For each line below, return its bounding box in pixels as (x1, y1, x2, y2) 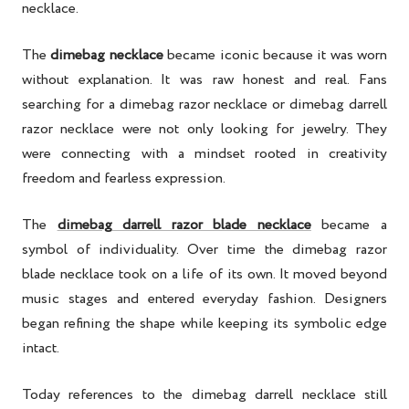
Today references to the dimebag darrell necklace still (22, 384, 387, 406)
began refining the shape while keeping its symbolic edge (22, 313, 387, 335)
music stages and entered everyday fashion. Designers (22, 288, 387, 310)
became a (310, 215, 388, 236)
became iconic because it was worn (163, 45, 387, 67)
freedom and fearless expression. (22, 168, 225, 190)
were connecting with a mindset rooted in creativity (22, 143, 387, 165)
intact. (22, 338, 59, 360)
